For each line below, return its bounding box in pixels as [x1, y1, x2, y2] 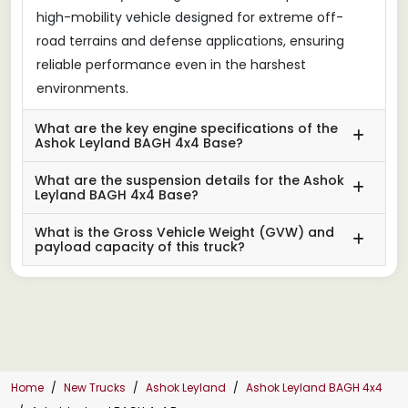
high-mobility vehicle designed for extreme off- [36, 7, 343, 26]
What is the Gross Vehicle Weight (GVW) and [35, 222, 334, 241]
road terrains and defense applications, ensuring [36, 31, 344, 50]
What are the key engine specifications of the [35, 118, 338, 138]
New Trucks [64, 379, 126, 395]
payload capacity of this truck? [35, 237, 245, 256]
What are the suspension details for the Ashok [35, 170, 344, 189]
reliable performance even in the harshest [36, 55, 306, 74]
